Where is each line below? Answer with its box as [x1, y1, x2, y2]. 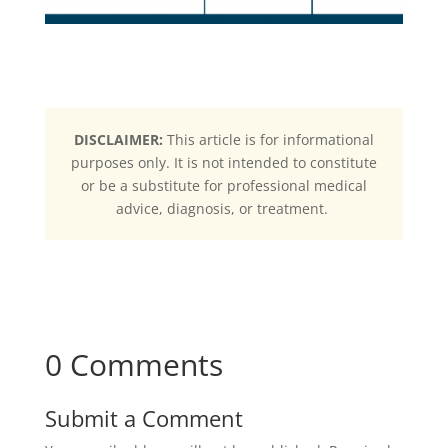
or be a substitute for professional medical [80, 176, 367, 196]
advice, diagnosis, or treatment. [115, 199, 332, 219]
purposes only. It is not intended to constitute [70, 153, 377, 173]
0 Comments [44, 344, 223, 386]
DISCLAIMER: [73, 130, 167, 150]
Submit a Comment [44, 403, 243, 434]
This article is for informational [166, 130, 374, 150]
